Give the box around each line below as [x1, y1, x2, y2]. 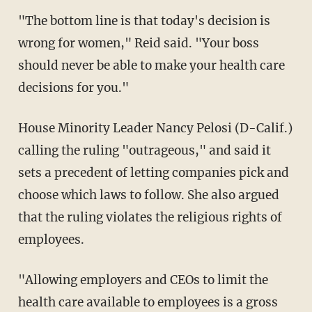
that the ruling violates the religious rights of [17, 209, 282, 225]
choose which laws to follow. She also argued [17, 187, 279, 203]
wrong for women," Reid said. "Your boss [17, 35, 259, 51]
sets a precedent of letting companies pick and [17, 164, 289, 180]
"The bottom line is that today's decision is [17, 13, 270, 29]
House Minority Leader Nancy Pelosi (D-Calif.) [17, 120, 292, 136]
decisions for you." [17, 79, 129, 95]
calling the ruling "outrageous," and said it [17, 142, 271, 158]
